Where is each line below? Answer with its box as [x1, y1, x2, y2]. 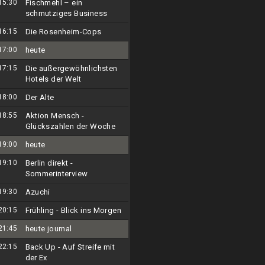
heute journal [25, 224, 72, 233]
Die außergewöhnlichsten [25, 64, 118, 73]
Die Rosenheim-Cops [25, 27, 102, 36]
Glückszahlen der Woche [25, 122, 116, 131]
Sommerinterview [25, 169, 88, 178]
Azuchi [25, 188, 50, 196]
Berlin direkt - [25, 159, 73, 167]
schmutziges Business [25, 9, 108, 18]
